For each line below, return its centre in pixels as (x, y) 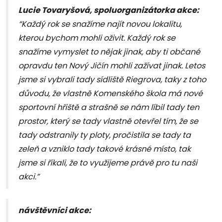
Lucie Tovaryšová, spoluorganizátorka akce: (109, 10)
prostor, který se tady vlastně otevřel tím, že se (108, 121)
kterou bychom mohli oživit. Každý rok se (97, 38)
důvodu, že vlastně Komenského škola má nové (111, 94)
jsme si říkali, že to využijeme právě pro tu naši (108, 163)
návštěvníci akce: (55, 211)
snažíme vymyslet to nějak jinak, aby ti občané (109, 52)
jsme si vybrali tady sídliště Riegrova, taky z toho (112, 80)
